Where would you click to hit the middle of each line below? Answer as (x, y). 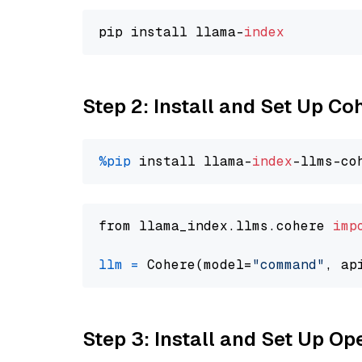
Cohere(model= (196, 265)
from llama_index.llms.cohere (216, 226)
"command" (288, 265)
